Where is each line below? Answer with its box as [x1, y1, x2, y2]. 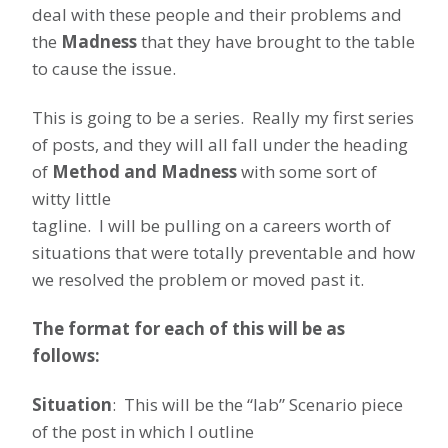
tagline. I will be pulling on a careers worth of [32, 214, 391, 238]
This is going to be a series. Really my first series [32, 106, 414, 130]
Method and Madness [52, 160, 237, 184]
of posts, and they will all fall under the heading [32, 133, 408, 157]
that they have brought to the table [137, 30, 415, 54]
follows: [32, 344, 100, 368]
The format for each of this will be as [32, 317, 345, 341]
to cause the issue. [32, 57, 176, 81]
